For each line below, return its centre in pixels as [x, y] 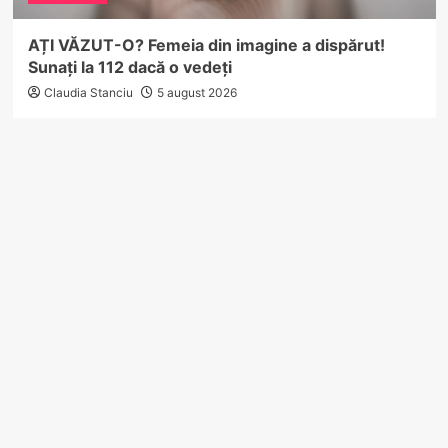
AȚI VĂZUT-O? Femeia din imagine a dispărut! [206, 44]
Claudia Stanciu [88, 92]
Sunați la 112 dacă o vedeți [129, 66]
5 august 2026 [196, 92]
